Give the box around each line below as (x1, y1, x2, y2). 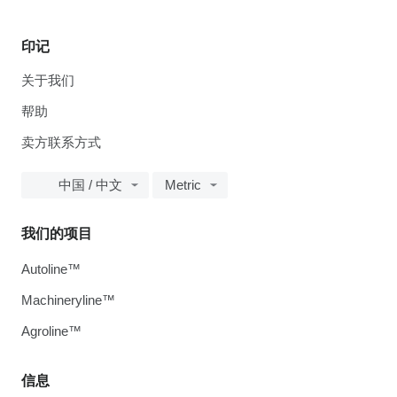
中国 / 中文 (58, 177, 122, 192)
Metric (165, 177, 201, 192)
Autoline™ (21, 261, 81, 276)
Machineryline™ (21, 292, 115, 307)
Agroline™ (21, 323, 82, 339)
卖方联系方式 (21, 135, 101, 150)
